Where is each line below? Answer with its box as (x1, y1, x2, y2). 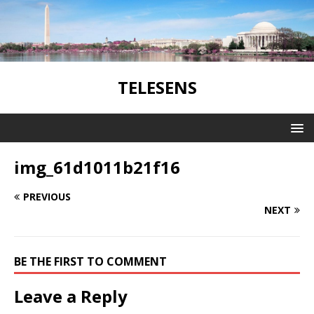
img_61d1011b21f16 (14, 155, 180, 179)
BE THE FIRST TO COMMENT (14, 253, 167, 269)
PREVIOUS (23, 189, 71, 203)
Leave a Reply (14, 284, 128, 308)
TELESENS (117, 75, 197, 99)
